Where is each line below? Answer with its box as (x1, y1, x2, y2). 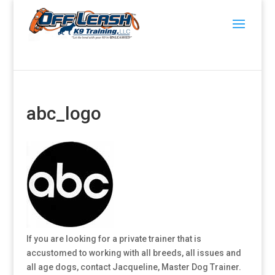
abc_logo (26, 103, 101, 124)
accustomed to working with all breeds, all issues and (26, 248, 241, 258)
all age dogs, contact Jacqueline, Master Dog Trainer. (26, 262, 241, 272)
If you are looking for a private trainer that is (26, 234, 201, 244)
